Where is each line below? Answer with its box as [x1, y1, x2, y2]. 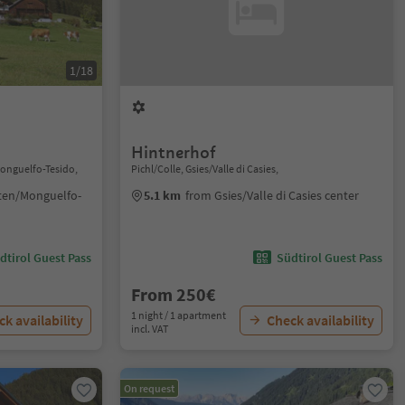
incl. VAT [131, 322, 169, 335]
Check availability [266, 311, 374, 329]
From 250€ [131, 283, 217, 306]
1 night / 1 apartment [131, 308, 227, 322]
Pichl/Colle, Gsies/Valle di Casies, [131, 162, 279, 175]
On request [124, 381, 175, 395]
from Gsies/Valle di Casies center [185, 187, 360, 203]
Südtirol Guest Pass [276, 250, 382, 266]
